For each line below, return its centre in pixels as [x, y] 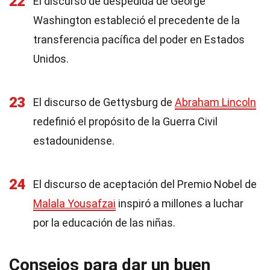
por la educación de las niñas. [104, 223]
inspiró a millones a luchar [180, 203]
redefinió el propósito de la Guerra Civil [125, 121]
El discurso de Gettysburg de [104, 102]
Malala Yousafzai [74, 203]
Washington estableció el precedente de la [137, 20]
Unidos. [51, 59]
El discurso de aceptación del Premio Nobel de [145, 184]
